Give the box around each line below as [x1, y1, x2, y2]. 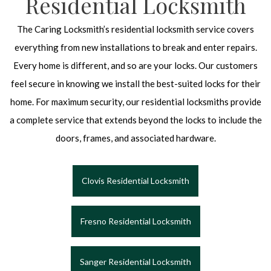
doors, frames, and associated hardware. [55, 132, 216, 144]
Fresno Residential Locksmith [80, 216, 191, 227]
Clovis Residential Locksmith [82, 175, 189, 186]
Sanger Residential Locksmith [80, 256, 191, 267]
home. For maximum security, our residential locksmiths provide [10, 96, 261, 108]
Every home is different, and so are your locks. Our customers [13, 60, 258, 71]
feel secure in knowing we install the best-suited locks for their [10, 78, 261, 90]
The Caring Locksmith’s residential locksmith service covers [17, 24, 254, 35]
